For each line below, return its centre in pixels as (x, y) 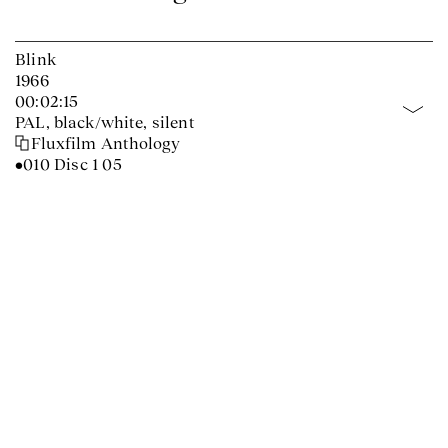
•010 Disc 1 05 (68, 164)
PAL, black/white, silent (105, 122)
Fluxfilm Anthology (106, 143)
